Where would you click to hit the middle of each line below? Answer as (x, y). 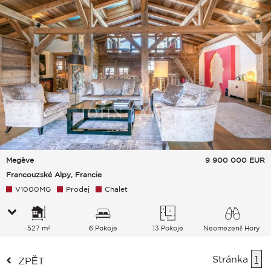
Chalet (116, 189)
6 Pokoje (103, 228)
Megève (20, 160)
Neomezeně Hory (232, 228)
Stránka (232, 259)
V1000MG (33, 189)
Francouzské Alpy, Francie (54, 175)
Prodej (78, 189)
